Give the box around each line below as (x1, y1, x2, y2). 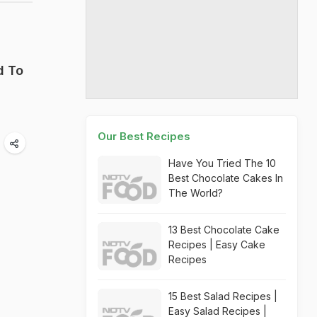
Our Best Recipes (98, 129, 190, 143)
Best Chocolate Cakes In (168, 172, 283, 184)
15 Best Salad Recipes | (168, 290, 277, 302)
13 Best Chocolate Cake (168, 224, 279, 236)
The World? (168, 187, 223, 199)
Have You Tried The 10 (168, 157, 276, 169)
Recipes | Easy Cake (168, 238, 265, 250)
